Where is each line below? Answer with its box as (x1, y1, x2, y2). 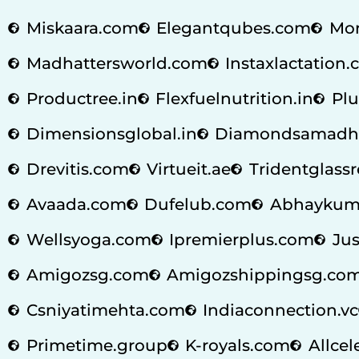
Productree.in (26, 88, 138, 108)
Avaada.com (26, 194, 127, 214)
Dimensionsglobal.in (26, 123, 197, 143)
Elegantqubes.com (156, 18, 311, 38)
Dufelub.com (144, 194, 252, 214)
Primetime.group (26, 335, 167, 355)
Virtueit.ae (147, 159, 231, 179)
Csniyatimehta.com (26, 300, 185, 320)
